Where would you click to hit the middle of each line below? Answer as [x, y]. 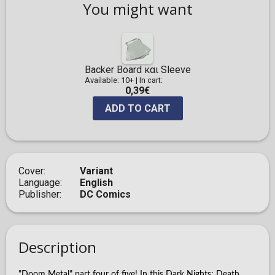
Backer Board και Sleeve [137, 70]
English [96, 183]
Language [39, 183]
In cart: [151, 80]
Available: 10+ [109, 80]
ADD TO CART [137, 109]
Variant [96, 171]
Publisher [39, 195]
